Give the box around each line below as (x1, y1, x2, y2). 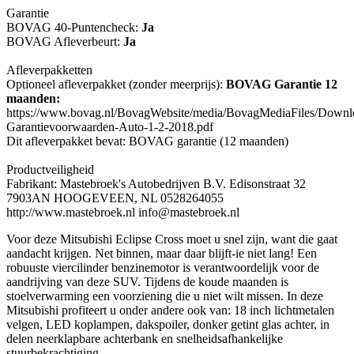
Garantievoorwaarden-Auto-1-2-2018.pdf (6, 120, 213, 134)
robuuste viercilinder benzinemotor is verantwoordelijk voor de (6, 261, 319, 275)
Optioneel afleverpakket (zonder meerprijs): (6, 77, 226, 92)
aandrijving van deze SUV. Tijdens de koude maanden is (6, 275, 288, 289)
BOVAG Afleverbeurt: (6, 35, 123, 49)
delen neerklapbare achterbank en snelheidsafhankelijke (6, 332, 283, 346)
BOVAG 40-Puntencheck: (6, 21, 141, 35)
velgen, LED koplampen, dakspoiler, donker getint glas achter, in (6, 318, 330, 332)
